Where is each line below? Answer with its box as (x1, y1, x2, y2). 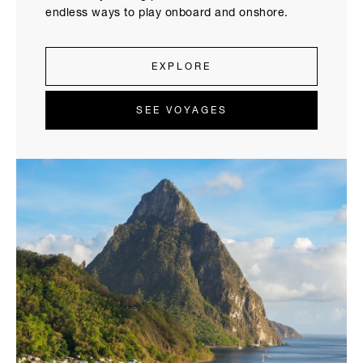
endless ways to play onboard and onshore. (45, 7, 288, 19)
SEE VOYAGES (135, 105, 228, 116)
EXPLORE (152, 62, 211, 72)
